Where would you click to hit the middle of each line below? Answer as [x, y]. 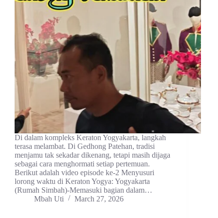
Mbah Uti [49, 199]
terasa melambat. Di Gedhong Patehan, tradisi [85, 146]
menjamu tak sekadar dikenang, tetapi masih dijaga [92, 155]
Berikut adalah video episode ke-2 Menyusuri [84, 172]
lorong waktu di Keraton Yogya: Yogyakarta [82, 181]
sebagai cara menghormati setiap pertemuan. [82, 163]
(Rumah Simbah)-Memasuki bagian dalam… [83, 190]
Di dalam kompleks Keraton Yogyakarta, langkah [90, 137]
